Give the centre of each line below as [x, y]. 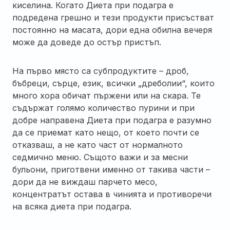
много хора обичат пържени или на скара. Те [107, 95]
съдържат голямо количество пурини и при [103, 108]
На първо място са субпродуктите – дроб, [101, 71]
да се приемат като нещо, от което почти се [106, 132]
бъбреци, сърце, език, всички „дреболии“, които [113, 83]
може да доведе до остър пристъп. [87, 42]
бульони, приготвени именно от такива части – [111, 169]
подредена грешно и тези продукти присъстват [113, 17]
